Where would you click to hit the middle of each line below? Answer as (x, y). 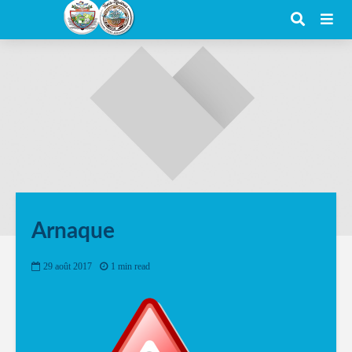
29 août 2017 (68, 267)
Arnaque (73, 231)
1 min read (130, 267)
